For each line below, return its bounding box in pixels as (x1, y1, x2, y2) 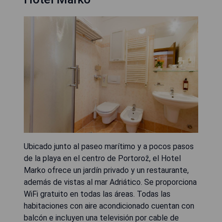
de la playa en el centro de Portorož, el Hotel (24, 153, 181, 163)
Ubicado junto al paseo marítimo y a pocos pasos (24, 141, 194, 151)
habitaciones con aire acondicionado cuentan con (24, 201, 194, 211)
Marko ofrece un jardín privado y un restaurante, (24, 165, 189, 175)
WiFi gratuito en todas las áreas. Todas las (24, 189, 170, 199)
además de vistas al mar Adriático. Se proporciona (24, 177, 197, 187)
